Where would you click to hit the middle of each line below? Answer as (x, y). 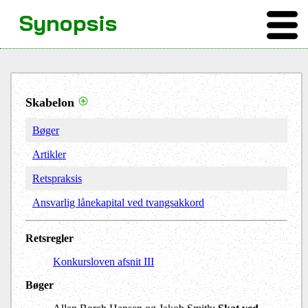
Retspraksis (57, 179)
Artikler (49, 155)
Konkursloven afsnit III (103, 262)
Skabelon (50, 103)
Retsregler (49, 239)
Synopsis (68, 23)
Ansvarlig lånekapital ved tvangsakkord (118, 203)
